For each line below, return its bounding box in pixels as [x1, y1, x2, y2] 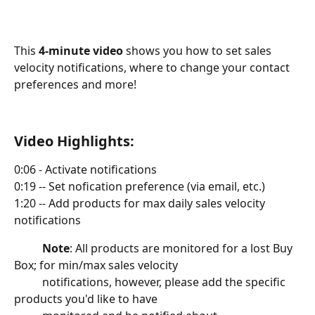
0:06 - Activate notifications [14, 161, 157, 177]
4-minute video [39, 42, 123, 58]
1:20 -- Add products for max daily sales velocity [14, 195, 268, 211]
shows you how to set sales [123, 42, 274, 58]
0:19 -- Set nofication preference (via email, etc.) [14, 178, 265, 194]
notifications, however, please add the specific [14, 274, 288, 290]
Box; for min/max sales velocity [14, 257, 178, 273]
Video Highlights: [14, 131, 134, 150]
